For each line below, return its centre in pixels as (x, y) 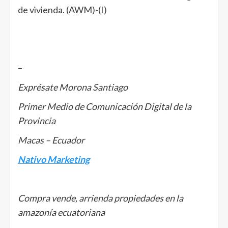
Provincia (37, 120)
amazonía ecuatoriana (61, 212)
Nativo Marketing (54, 159)
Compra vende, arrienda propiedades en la (101, 198)
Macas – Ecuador (51, 140)
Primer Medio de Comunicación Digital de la (105, 106)
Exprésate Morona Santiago (73, 87)
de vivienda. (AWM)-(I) (62, 9)
